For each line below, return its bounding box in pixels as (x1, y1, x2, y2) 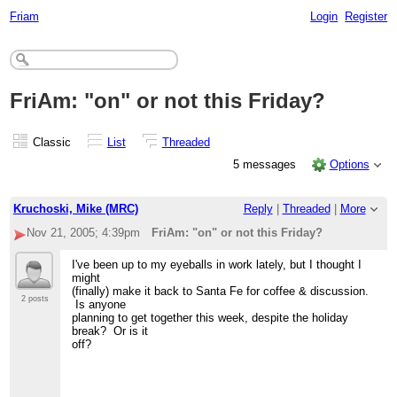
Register (345, 9, 388, 23)
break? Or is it (72, 324, 149, 339)
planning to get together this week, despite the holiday (72, 311, 349, 325)
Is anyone (72, 298, 127, 312)
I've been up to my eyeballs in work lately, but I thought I (72, 258, 362, 272)
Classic (32, 135, 71, 149)
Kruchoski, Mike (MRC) (12, 202, 138, 216)
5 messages (233, 157, 300, 171)
